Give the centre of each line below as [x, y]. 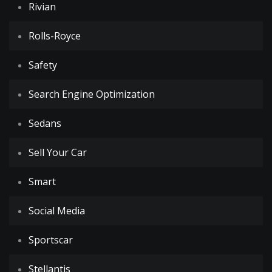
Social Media [57, 211]
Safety [43, 65]
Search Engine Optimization [92, 94]
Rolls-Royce [55, 36]
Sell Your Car [58, 152]
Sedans [45, 123]
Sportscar [51, 240]
